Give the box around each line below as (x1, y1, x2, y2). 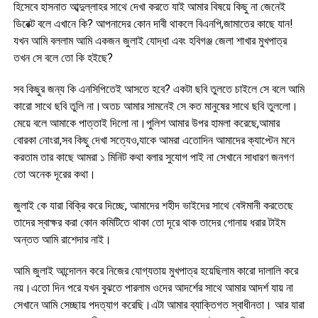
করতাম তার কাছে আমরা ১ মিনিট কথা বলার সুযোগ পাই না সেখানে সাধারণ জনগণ (13, 150, 294, 164)
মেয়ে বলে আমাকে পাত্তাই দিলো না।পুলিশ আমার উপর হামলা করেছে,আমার (13, 116, 280, 130)
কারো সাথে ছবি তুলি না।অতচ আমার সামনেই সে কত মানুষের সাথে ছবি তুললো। (13, 99, 298, 113)
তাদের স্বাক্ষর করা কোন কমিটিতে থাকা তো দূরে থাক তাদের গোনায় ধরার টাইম (13, 215, 285, 229)
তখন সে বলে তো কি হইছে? (13, 50, 113, 65)
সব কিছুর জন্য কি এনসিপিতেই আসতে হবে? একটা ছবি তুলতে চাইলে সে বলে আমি (13, 82, 305, 96)
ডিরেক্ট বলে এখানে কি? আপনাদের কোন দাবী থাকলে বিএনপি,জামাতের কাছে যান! (13, 16, 293, 31)
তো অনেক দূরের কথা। (13, 167, 96, 181)
